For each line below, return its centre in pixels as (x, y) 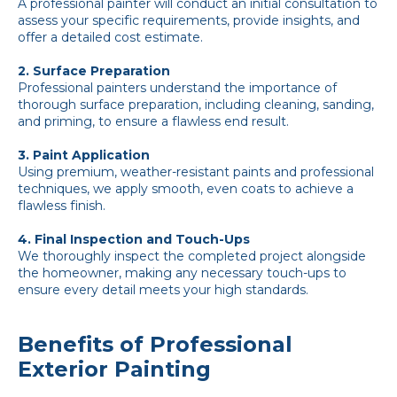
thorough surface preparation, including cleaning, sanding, (196, 104)
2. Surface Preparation (94, 70)
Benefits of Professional (155, 345)
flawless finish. (62, 205)
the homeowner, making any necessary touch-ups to (182, 272)
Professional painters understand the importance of (177, 87)
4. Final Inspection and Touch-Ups (134, 239)
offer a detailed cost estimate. (110, 37)
